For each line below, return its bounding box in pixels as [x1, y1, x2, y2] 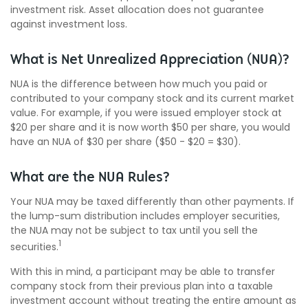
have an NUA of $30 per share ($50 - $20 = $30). [10, 135, 241, 148]
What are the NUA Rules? [10, 170, 170, 184]
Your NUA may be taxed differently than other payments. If [10, 195, 294, 208]
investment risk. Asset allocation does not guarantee [10, 3, 264, 16]
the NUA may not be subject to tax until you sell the [10, 223, 258, 237]
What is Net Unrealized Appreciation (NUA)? [10, 52, 289, 67]
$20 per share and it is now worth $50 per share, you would [10, 120, 290, 134]
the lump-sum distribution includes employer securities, [10, 209, 280, 223]
